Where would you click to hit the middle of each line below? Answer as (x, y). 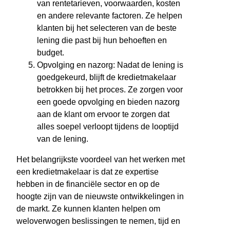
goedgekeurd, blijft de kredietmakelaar (107, 77)
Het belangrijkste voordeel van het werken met (101, 159)
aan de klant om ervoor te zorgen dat (103, 114)
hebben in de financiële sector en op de (88, 184)
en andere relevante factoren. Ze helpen (110, 15)
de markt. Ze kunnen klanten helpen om (88, 208)
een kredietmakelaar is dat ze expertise (88, 171)
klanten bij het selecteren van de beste (107, 28)
